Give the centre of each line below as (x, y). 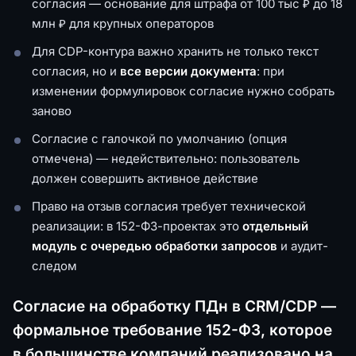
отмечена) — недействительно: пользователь (166, 158)
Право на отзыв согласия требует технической (169, 206)
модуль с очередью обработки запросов (155, 246)
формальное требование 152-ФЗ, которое (172, 330)
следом (54, 265)
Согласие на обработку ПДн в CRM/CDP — (174, 306)
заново (52, 110)
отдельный (275, 226)
